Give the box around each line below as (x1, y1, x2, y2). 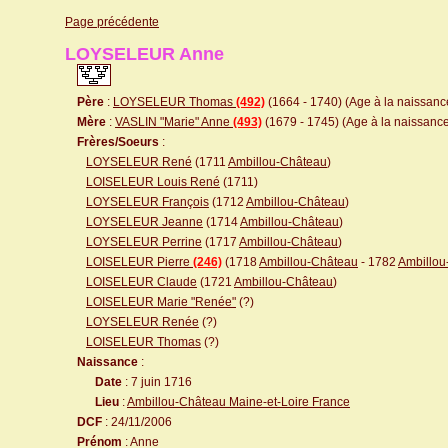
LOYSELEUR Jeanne (86, 215, 203, 229)
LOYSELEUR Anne (65, 44, 224, 64)
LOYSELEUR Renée (86, 315, 199, 329)
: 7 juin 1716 (122, 375, 192, 389)
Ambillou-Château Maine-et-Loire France (127, 395, 350, 409)
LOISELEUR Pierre (86, 255, 193, 269)
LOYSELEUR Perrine (86, 235, 202, 249)
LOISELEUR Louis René (86, 175, 220, 189)
